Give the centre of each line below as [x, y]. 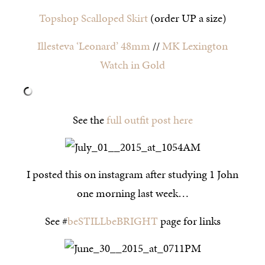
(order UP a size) [187, 18]
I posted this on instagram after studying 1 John [132, 174]
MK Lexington [195, 46]
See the [89, 119]
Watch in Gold [132, 64]
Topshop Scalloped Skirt [93, 18]
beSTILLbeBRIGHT [112, 221]
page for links [189, 221]
